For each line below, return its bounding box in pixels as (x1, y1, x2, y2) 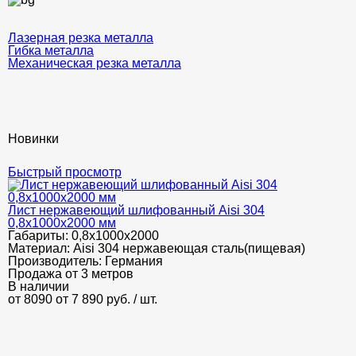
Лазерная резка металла (8, 31, 153, 44)
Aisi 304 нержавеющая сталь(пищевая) (73, 242, 305, 255)
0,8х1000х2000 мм (8, 216, 116, 230)
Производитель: (8, 254, 105, 268)
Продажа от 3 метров (8, 267, 133, 281)
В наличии (8, 280, 69, 293)
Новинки (8, 132, 59, 145)
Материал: (8, 242, 73, 255)
